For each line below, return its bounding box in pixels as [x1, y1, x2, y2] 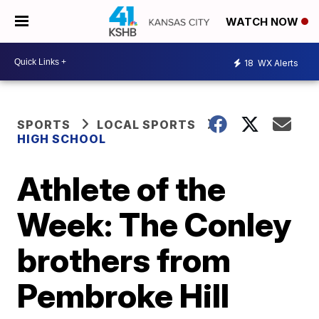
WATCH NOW [226, 15, 301, 29]
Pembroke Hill [17, 276, 230, 315]
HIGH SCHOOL [17, 132, 107, 146]
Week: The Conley [17, 204, 292, 244]
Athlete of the [17, 169, 226, 209]
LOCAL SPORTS [97, 117, 197, 132]
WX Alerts [256, 57, 298, 68]
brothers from [17, 240, 231, 280]
